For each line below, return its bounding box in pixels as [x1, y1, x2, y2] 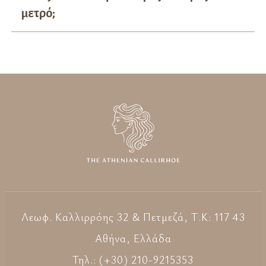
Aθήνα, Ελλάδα [94, 231, 172, 245]
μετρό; [20, 7, 55, 20]
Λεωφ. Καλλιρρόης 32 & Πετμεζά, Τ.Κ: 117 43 [21, 210, 245, 224]
